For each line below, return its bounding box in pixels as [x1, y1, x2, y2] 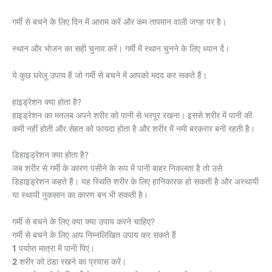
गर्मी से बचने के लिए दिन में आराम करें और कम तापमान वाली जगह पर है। [12, 16, 226, 27]
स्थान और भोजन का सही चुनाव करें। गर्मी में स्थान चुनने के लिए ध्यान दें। [12, 43, 229, 53]
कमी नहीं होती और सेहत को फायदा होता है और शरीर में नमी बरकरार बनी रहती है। [12, 123, 255, 134]
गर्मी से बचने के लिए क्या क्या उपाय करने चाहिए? [12, 217, 155, 227]
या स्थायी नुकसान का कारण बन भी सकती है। [12, 190, 148, 200]
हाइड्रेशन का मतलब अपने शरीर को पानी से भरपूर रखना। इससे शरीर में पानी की [12, 110, 252, 120]
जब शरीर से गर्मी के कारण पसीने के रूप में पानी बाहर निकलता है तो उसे [12, 163, 222, 174]
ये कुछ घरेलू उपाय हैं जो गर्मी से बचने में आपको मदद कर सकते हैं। [12, 70, 207, 80]
